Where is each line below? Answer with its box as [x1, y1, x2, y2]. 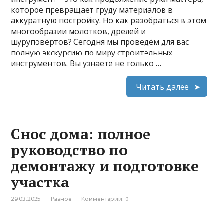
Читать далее [135, 81, 189, 92]
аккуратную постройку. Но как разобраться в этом [11, 15, 207, 26]
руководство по [11, 140, 128, 160]
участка [11, 172, 70, 192]
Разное [51, 194, 72, 203]
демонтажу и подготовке [11, 156, 199, 176]
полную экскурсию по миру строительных [11, 47, 173, 58]
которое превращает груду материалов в [11, 4, 173, 15]
